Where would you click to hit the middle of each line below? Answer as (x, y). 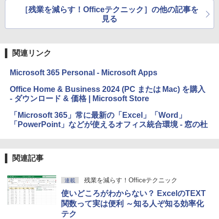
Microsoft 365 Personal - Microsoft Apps (84, 73)
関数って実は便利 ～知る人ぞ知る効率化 (132, 204)
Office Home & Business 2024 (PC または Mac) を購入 (108, 89)
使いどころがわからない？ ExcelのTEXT (133, 194)
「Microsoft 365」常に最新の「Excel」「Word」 (98, 115)
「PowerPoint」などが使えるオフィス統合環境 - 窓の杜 (109, 125)
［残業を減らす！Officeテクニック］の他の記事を (109, 10)
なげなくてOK (42, 6)
